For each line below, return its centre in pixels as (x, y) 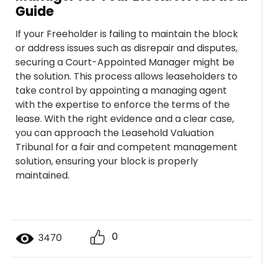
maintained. (43, 175)
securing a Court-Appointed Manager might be (125, 62)
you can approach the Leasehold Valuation (115, 133)
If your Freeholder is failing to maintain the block (127, 34)
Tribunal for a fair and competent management (127, 147)
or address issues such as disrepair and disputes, (127, 48)
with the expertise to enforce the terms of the (123, 105)
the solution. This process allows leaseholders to (127, 76)
